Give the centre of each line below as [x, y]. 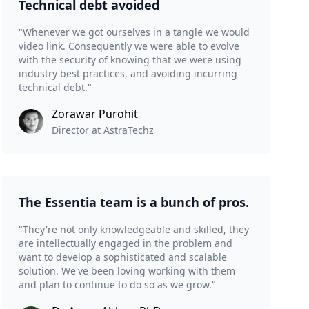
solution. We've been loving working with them [127, 271]
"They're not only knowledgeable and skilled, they [133, 230]
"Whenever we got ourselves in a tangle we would [134, 32]
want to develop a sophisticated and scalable [122, 257]
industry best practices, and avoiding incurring [128, 74]
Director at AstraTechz [102, 130]
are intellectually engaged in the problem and [125, 243]
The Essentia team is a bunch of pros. [133, 202]
